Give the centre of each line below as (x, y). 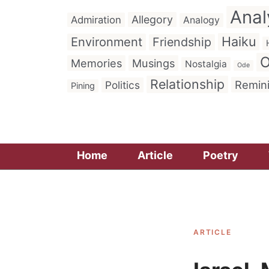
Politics (122, 85)
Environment (107, 42)
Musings (153, 63)
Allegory (152, 20)
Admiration (96, 20)
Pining (83, 86)
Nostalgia (206, 64)
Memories (96, 63)
